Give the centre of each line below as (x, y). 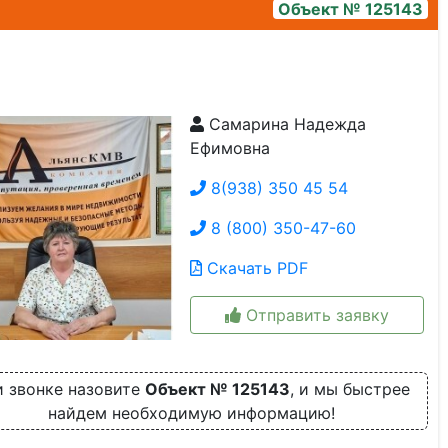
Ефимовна (230, 148)
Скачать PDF (255, 268)
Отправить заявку (315, 315)
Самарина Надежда (285, 124)
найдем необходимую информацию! (191, 412)
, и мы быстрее (350, 388)
